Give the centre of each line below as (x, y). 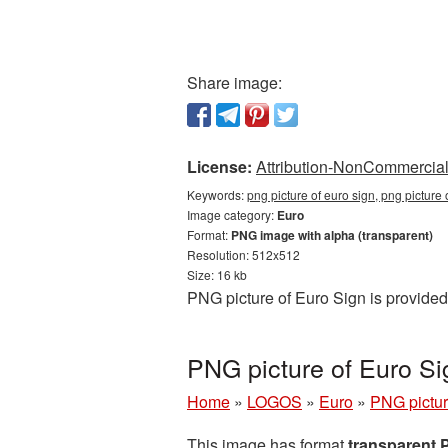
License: (219, 166)
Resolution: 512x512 (243, 254)
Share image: (234, 82)
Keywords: (217, 194)
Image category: (232, 214)
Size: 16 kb (217, 274)
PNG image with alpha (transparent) (332, 235)
